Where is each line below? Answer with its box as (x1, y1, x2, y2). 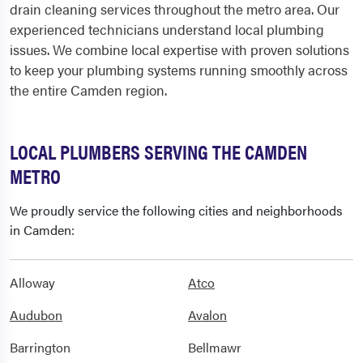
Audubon (10, 305, 62, 324)
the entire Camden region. (10, 80, 167, 100)
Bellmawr (188, 338, 241, 357)
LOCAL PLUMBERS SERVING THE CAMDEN (10, 137, 307, 165)
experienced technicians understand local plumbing (10, 19, 324, 39)
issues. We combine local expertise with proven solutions (10, 40, 349, 59)
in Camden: (10, 220, 75, 239)
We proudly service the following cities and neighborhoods (10, 201, 343, 220)
